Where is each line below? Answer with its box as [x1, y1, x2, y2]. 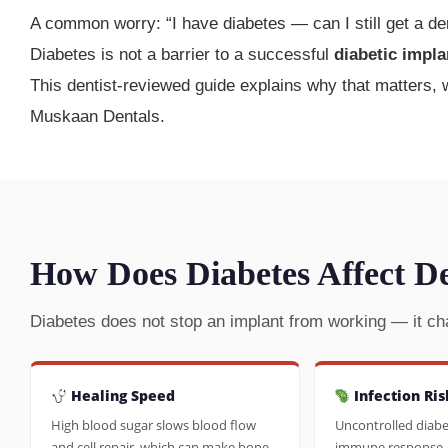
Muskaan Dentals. [30, 107, 165, 127]
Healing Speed [66, 386, 175, 406]
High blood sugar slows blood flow [51, 416, 256, 435]
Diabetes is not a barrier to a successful [30, 45, 334, 65]
